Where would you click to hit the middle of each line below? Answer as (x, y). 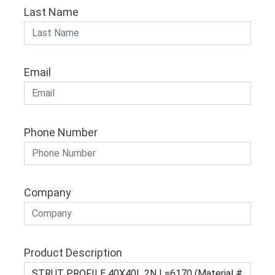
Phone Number (61, 132)
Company (48, 192)
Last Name (51, 12)
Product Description (73, 253)
